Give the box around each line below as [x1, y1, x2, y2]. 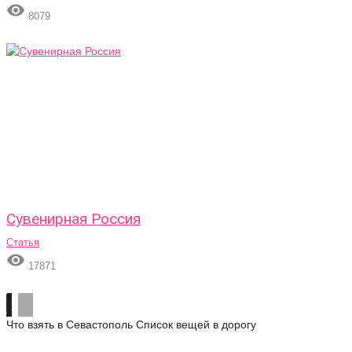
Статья [6, 236, 39, 248]
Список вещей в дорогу [136, 318, 256, 331]
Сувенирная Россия [6, 210, 141, 228]
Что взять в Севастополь [6, 318, 133, 331]
